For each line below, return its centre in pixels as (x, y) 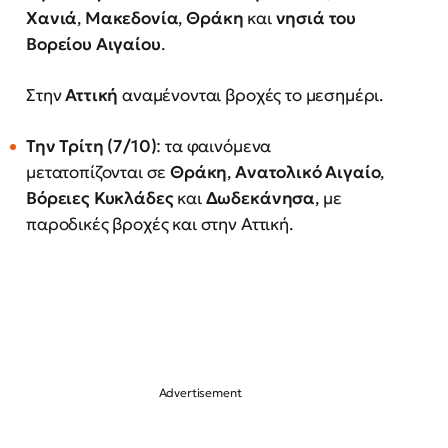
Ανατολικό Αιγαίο (308, 172)
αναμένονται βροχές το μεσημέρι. (251, 95)
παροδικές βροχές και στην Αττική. (159, 224)
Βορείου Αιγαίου (93, 44)
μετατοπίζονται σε (98, 172)
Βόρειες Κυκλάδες (100, 198)
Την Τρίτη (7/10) (91, 146)
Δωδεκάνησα (260, 198)
